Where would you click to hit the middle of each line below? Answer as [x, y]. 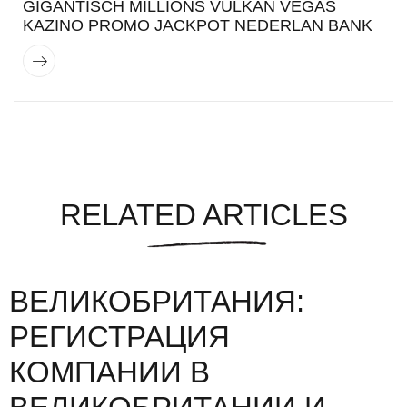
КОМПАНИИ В [109, 372]
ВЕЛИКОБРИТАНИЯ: [157, 302]
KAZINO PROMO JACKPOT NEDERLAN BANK [198, 26]
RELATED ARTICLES [203, 214]
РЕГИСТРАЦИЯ [119, 337]
